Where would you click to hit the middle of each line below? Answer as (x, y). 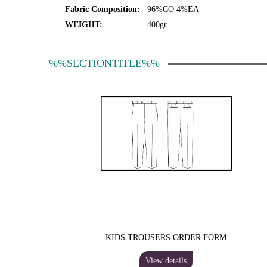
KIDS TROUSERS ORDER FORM (166, 237)
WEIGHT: (84, 25)
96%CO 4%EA (173, 9)
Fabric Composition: (103, 9)
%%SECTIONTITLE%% (104, 63)
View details (166, 261)
